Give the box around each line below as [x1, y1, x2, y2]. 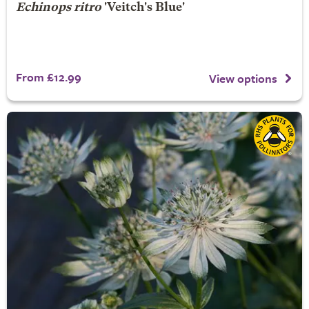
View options [209, 69, 277, 87]
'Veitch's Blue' [101, 2, 185, 14]
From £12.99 [15, 68, 81, 86]
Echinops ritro [15, 2, 101, 14]
